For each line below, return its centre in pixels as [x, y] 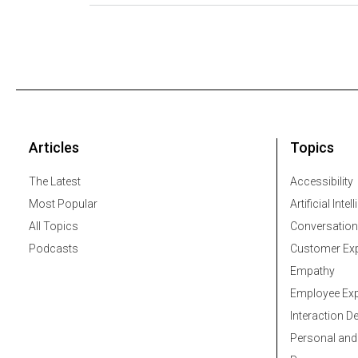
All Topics [54, 227]
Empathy [312, 271]
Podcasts [54, 249]
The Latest [55, 182]
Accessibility [322, 182]
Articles [54, 148]
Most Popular [63, 204]
